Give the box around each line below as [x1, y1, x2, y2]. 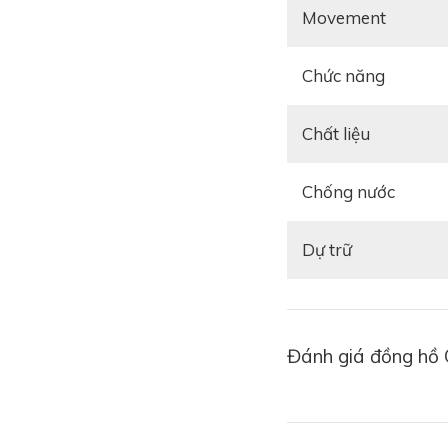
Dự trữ [315, 239, 352, 261]
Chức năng [313, 65, 385, 87]
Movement [317, 7, 386, 29]
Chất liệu [313, 123, 370, 145]
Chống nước [313, 181, 395, 203]
